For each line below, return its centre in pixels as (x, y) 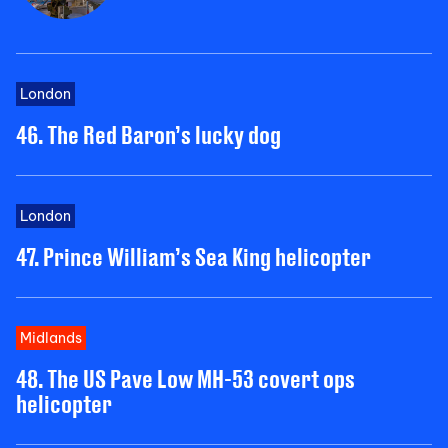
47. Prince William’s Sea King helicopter (193, 256)
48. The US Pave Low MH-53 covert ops (185, 378)
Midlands (51, 337)
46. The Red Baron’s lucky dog (148, 134)
